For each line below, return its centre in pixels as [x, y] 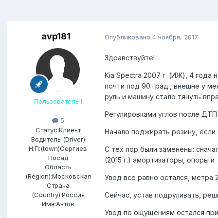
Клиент [70, 130]
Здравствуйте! [130, 58]
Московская [71, 176]
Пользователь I [58, 101]
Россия [73, 194]
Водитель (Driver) [58, 139]
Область [58, 167]
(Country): [46, 194]
